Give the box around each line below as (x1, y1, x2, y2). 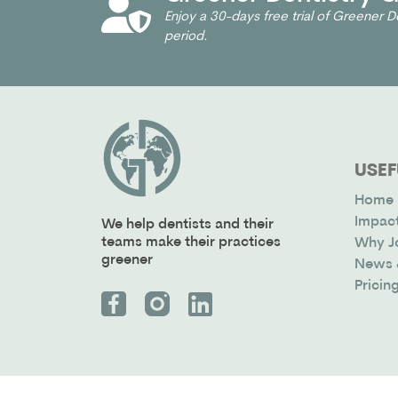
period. (164, 30, 209, 44)
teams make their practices (101, 235, 281, 251)
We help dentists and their (101, 218, 274, 233)
